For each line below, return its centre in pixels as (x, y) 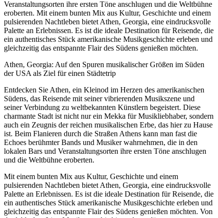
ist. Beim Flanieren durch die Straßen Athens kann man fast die (100, 133)
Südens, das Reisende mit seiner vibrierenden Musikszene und (99, 98)
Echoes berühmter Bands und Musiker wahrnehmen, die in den (101, 142)
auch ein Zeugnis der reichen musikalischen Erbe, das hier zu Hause (108, 125)
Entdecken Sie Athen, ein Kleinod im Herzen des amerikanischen (104, 90)
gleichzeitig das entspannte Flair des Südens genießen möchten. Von (108, 211)
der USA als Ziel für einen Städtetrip (60, 73)
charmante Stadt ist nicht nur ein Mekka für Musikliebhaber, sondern (109, 116)
